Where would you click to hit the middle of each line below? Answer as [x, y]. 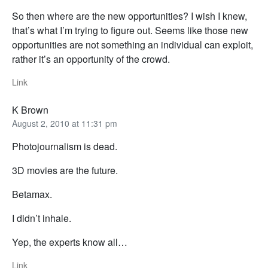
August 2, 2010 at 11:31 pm [65, 124]
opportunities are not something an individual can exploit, [133, 45]
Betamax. [32, 194]
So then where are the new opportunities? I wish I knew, [130, 16]
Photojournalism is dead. [65, 147]
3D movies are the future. [65, 170]
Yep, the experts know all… [70, 242]
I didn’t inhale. [42, 218]
